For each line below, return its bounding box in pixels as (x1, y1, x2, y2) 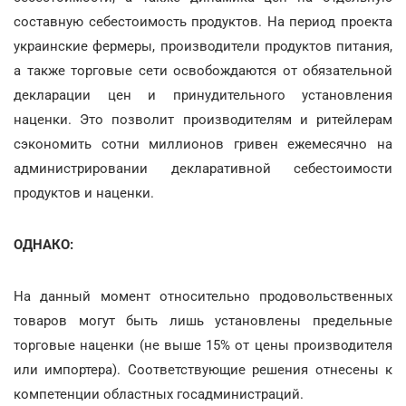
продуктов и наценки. (14, 184, 154, 201)
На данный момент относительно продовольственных (14, 287, 392, 304)
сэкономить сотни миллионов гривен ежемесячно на (14, 135, 392, 152)
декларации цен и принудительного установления (14, 86, 392, 103)
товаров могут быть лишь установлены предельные (14, 312, 392, 329)
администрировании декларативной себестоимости (14, 159, 392, 177)
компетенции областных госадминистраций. (14, 385, 304, 402)
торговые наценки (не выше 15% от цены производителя (14, 336, 392, 353)
